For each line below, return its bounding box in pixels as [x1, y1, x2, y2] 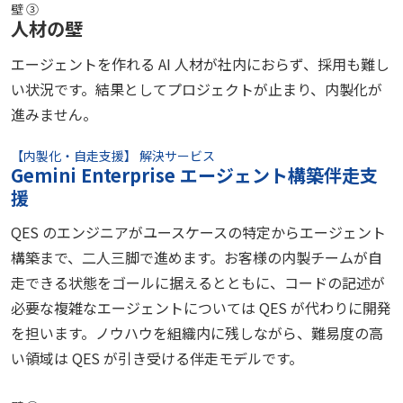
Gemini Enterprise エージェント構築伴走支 [11, 161, 378, 188]
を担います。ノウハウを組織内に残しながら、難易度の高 [11, 322, 383, 345]
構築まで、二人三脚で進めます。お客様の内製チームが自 [11, 246, 382, 269]
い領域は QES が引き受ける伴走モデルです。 [11, 347, 303, 370]
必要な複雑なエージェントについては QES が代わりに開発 [11, 297, 391, 319]
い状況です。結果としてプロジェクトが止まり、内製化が [11, 77, 382, 100]
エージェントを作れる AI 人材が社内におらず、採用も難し [11, 52, 390, 75]
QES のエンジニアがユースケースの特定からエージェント [11, 221, 386, 244]
